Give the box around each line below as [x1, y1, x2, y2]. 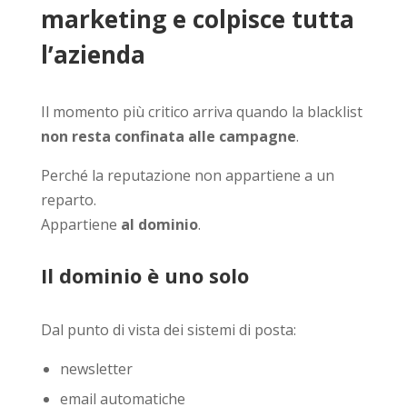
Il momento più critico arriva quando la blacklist [40, 101, 362, 122]
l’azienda [40, 37, 145, 71]
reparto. [40, 189, 96, 210]
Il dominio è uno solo [40, 261, 249, 289]
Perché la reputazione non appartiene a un [40, 164, 334, 185]
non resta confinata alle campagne [40, 125, 296, 146]
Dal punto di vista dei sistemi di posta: [40, 319, 296, 340]
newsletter [59, 358, 133, 379]
